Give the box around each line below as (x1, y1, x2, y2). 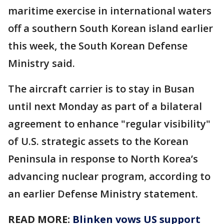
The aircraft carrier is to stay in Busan (8, 82, 194, 95)
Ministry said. (8, 56, 75, 70)
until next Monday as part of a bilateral (8, 99, 202, 113)
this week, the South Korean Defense (8, 39, 187, 52)
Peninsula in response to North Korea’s (8, 152, 198, 165)
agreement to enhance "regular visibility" (8, 117, 210, 130)
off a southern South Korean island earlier (8, 21, 213, 35)
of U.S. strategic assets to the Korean (8, 134, 188, 148)
